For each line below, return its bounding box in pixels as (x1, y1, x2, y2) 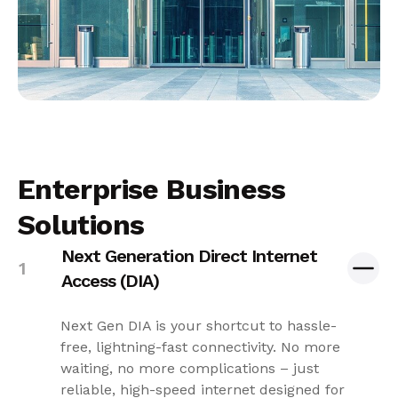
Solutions (18, 207, 145, 242)
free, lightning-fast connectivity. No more (60, 338, 340, 355)
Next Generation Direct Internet (61, 244, 318, 267)
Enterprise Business (18, 171, 286, 206)
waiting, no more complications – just (60, 359, 319, 377)
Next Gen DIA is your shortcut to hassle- (60, 316, 337, 334)
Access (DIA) (61, 269, 160, 291)
